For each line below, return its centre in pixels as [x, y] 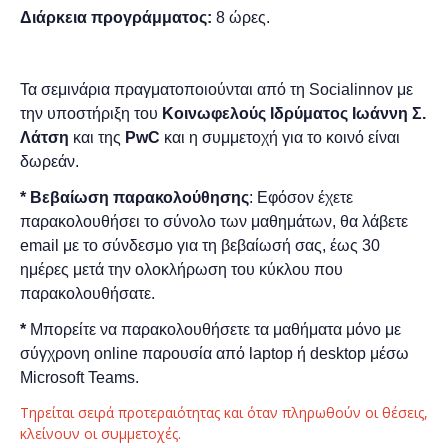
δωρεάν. [49, 161]
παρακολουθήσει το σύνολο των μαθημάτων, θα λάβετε [214, 221]
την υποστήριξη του [91, 113]
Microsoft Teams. [79, 377]
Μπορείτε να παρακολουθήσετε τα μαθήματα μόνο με [213, 329]
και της [97, 137]
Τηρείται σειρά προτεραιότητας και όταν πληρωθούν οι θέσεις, [224, 412]
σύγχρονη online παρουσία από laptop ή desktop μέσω [214, 353]
